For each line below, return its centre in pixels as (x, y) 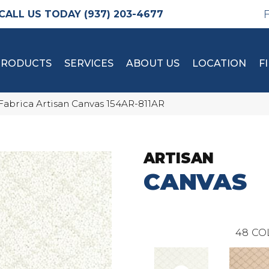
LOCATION (219, 63)
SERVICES (89, 63)
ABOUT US (153, 63)
